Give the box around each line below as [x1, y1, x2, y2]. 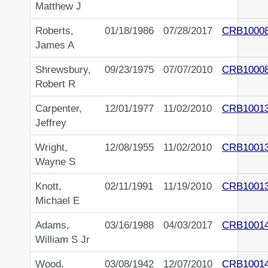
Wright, [35, 141, 68, 154]
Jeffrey [35, 117, 66, 129]
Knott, [35, 180, 62, 193]
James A [35, 39, 74, 51]
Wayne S [35, 156, 75, 168]
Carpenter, [35, 102, 82, 115]
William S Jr [35, 233, 90, 246]
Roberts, [35, 25, 74, 37]
